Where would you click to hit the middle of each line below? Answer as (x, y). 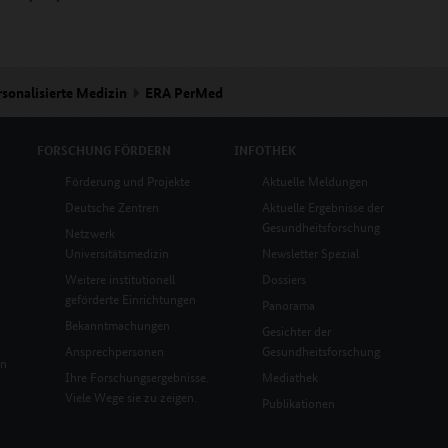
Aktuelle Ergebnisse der (322, 206)
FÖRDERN (143, 150)
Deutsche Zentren (112, 206)
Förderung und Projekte (128, 180)
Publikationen (298, 402)
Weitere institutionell (120, 278)
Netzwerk (90, 232)
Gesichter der (296, 330)
